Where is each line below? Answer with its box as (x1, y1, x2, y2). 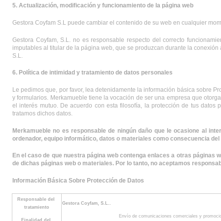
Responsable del (17, 196, 55, 202)
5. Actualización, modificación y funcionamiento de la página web (12, 2, 193, 9)
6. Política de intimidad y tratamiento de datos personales (12, 69, 173, 76)
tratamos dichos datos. (12, 110, 73, 117)
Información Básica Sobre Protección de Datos (12, 177, 144, 184)
